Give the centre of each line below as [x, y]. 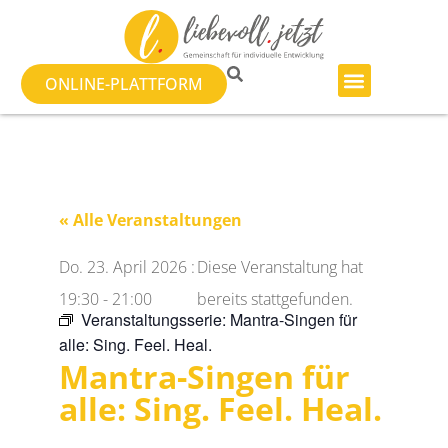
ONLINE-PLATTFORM [123, 84]
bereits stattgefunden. [274, 298]
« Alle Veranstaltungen [151, 220]
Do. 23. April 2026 [123, 266]
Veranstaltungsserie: [156, 319]
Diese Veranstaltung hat [279, 266]
